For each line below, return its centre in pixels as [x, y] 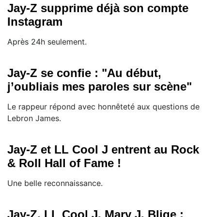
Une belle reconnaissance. [55, 183]
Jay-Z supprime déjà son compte [98, 8]
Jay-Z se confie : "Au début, [84, 73]
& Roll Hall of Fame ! [64, 163]
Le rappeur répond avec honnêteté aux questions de [103, 107]
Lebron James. [34, 118]
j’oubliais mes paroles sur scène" [100, 86]
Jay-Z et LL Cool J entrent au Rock [103, 149]
